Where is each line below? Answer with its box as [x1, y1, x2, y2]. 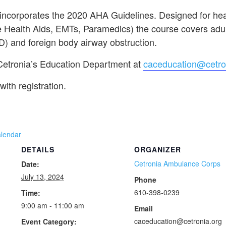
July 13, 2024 [21, 172, 64, 182]
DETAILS [21, 144, 54, 154]
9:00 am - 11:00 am [21, 200, 84, 210]
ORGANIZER [134, 144, 181, 154]
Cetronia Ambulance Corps [134, 158, 220, 168]
